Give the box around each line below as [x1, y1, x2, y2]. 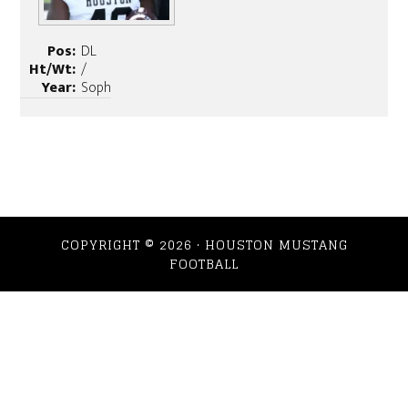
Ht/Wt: [29, 57, 76, 83]
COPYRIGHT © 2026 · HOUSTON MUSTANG [60, 233, 348, 257]
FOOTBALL [169, 252, 239, 276]
